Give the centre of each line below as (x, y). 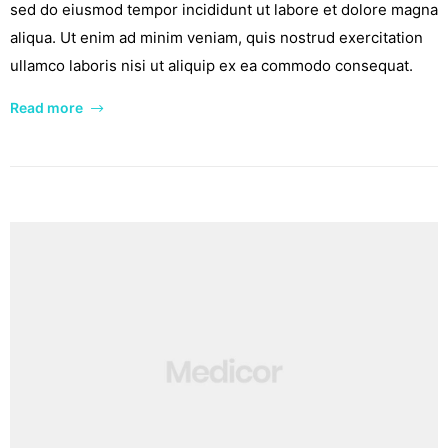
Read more (46, 108)
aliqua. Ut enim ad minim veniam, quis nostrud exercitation (216, 38)
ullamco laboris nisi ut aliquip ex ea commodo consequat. (211, 66)
